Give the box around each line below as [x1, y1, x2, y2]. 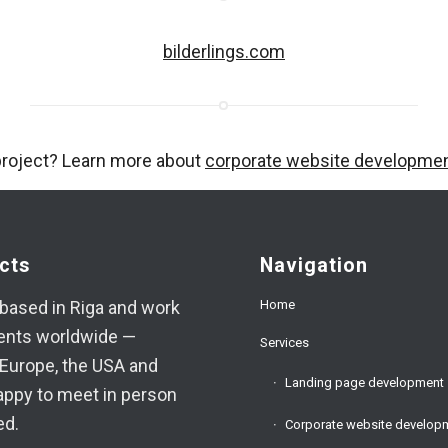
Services [260, 335, 310, 351]
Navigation [260, 254, 369, 278]
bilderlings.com [163, 41, 285, 62]
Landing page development [285, 375, 445, 391]
